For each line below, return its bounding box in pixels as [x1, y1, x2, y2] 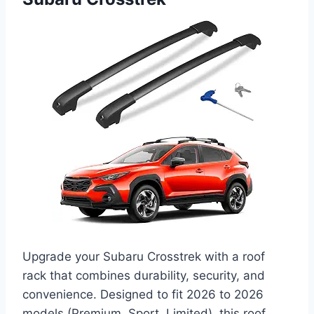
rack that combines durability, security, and [22, 268, 265, 283]
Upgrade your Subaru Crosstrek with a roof [22, 250, 265, 264]
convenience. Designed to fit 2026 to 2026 [22, 287, 264, 302]
